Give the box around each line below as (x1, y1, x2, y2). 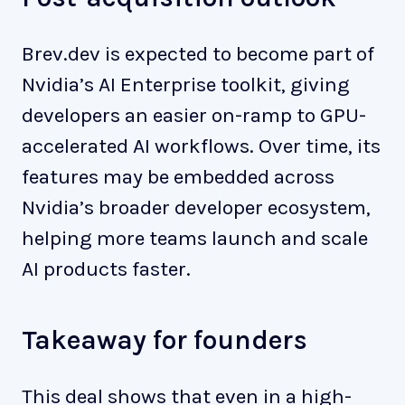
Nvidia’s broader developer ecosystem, (22, 194, 371, 220)
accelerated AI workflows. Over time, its (22, 133, 381, 158)
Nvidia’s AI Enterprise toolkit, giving (22, 71, 350, 97)
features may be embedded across (22, 164, 334, 189)
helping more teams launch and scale (22, 225, 368, 250)
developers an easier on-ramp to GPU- (22, 102, 366, 127)
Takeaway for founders (22, 323, 307, 356)
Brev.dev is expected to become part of (22, 41, 374, 66)
